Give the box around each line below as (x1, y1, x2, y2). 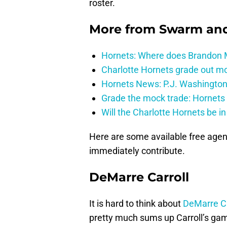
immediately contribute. (89, 145, 185, 157)
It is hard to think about (89, 198, 183, 209)
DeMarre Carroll (89, 170, 189, 185)
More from (89, 22, 159, 37)
